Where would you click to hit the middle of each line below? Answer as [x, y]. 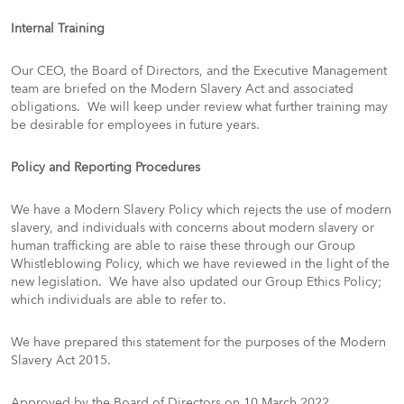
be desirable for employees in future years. [137, 125]
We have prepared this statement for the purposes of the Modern [198, 342]
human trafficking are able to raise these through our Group [183, 246]
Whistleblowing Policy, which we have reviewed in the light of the [200, 264]
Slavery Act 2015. [63, 360]
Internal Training [58, 28]
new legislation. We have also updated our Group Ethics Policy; [196, 282]
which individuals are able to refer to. [120, 300]
